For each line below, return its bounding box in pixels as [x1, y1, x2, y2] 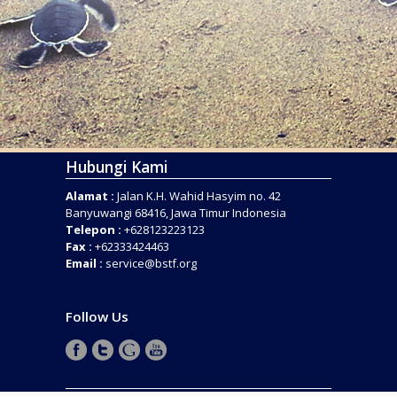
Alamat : [66, 188, 114, 205]
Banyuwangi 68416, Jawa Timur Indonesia [66, 205, 286, 222]
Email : [66, 255, 103, 272]
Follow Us [66, 307, 128, 326]
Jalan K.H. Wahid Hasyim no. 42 [114, 188, 281, 205]
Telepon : [66, 222, 121, 238]
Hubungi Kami [66, 156, 167, 178]
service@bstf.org [105, 255, 197, 272]
